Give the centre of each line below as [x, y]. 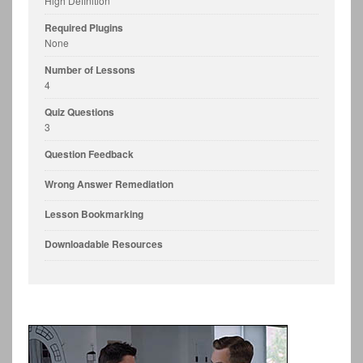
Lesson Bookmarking [94, 214]
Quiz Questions [79, 111]
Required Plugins [84, 27]
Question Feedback [89, 154]
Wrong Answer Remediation [109, 184]
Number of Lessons [90, 69]
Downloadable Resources [104, 243]
